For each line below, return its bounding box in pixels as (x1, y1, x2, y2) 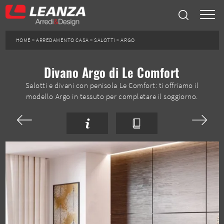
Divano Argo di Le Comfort (44, 63, 180, 81)
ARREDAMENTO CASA (36, 36, 89, 43)
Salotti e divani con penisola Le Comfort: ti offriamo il (25, 80, 199, 90)
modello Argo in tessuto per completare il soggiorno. (26, 91, 198, 101)
